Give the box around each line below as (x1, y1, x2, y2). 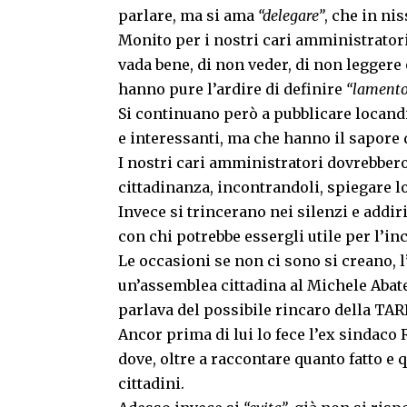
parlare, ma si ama (118, 6, 258, 25)
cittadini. (118, 374, 184, 393)
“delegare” (258, 6, 324, 25)
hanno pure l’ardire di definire (118, 80, 346, 99)
